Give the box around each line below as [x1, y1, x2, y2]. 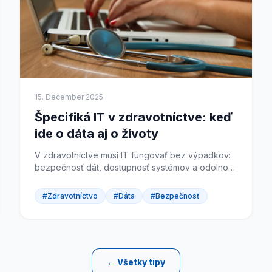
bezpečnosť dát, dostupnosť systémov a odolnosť [35, 162, 236, 172]
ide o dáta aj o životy [35, 126, 158, 141]
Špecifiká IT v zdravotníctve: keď [35, 110, 233, 124]
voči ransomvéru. [35, 174, 103, 185]
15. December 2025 [35, 92, 103, 101]
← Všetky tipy [107, 257, 165, 267]
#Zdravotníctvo [42, 191, 98, 200]
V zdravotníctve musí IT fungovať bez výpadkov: [35, 150, 231, 160]
